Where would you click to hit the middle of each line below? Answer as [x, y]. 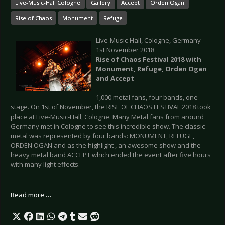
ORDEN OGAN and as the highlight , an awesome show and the [106, 145]
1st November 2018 [125, 50]
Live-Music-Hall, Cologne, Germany [148, 40]
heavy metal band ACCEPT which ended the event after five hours [111, 155]
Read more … [31, 195]
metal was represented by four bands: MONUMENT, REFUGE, [102, 136]
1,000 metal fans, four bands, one [147, 98]
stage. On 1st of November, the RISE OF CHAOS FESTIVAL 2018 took [111, 107]
